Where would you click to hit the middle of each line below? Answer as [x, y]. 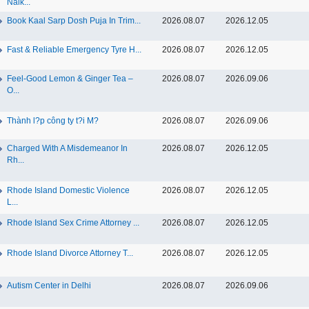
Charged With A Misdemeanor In [67, 148]
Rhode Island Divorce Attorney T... [70, 253]
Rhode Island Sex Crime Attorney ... [73, 223]
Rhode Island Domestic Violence [68, 190]
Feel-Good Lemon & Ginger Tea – [70, 79]
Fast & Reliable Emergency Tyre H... [74, 50]
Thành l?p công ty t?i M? [53, 121]
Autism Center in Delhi [49, 286]
